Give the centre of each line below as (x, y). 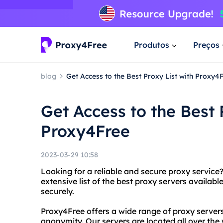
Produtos (152, 45)
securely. (57, 191)
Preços (206, 45)
